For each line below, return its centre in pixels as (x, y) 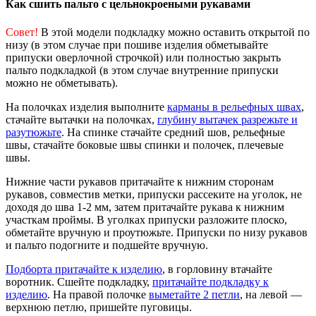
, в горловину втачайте (217, 269)
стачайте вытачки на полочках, (81, 119)
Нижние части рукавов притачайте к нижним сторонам (140, 181)
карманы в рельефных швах (234, 107)
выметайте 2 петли (194, 294)
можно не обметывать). (62, 83)
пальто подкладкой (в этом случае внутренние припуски (142, 70)
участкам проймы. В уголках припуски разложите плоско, (146, 219)
